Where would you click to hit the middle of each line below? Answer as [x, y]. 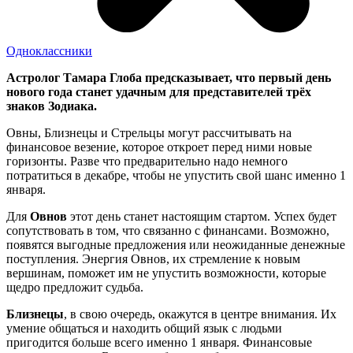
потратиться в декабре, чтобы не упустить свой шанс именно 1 [176, 176]
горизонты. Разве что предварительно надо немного [147, 162]
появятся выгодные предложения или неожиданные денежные [176, 245]
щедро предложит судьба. [75, 288]
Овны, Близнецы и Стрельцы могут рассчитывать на [149, 133]
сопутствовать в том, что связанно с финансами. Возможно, [168, 231]
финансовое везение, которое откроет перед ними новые [159, 147]
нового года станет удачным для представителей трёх [159, 92]
